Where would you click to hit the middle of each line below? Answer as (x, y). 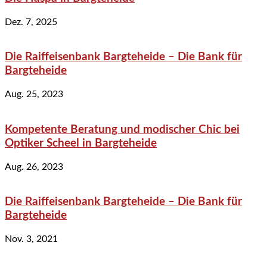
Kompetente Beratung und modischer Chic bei (122, 129)
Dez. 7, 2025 (31, 22)
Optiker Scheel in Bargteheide (81, 143)
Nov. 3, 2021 (31, 239)
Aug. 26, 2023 (34, 167)
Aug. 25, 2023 (34, 94)
